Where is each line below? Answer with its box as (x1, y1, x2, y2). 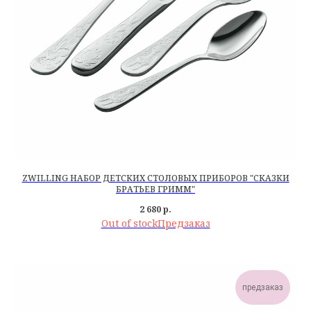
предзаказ (242, 282, 283, 292)
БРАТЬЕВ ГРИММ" (116, 183, 195, 196)
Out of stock (101, 216, 158, 230)
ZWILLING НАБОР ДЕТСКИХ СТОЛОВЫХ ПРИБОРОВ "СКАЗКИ (22, 172, 289, 185)
